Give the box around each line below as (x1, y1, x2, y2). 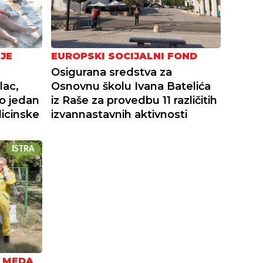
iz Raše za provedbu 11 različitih (51, 94, 218, 107)
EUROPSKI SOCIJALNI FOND (51, 50, 198, 62)
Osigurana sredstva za (51, 66, 173, 79)
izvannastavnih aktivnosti (51, 108, 188, 122)
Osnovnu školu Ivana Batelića (51, 80, 211, 93)
